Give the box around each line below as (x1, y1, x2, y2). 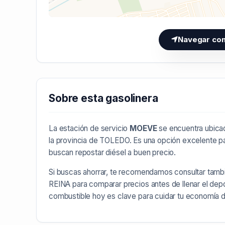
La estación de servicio (49, 123, 130, 133)
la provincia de (49, 135, 100, 145)
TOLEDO (99, 135, 130, 145)
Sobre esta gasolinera (49, 91, 158, 104)
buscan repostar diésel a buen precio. (49, 147, 176, 157)
